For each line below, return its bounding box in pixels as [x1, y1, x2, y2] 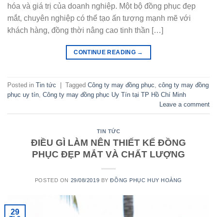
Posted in [7, 81, 36, 89]
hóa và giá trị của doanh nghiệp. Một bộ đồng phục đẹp [7, 1, 196, 10]
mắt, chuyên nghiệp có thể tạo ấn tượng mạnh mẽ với [7, 14, 191, 22]
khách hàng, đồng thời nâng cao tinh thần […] [7, 26, 163, 34]
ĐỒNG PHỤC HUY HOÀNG [110, 177, 183, 183]
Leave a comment [159, 101, 210, 108]
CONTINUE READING [74, 48, 138, 56]
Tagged [65, 81, 88, 89]
